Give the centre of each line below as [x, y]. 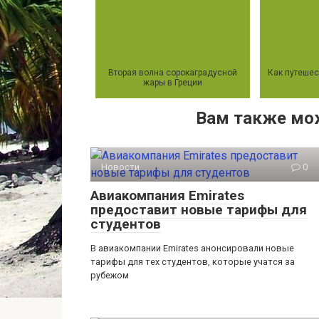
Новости [120, 167]
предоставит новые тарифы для [199, 210]
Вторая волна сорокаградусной [173, 73]
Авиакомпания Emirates [167, 196]
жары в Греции [173, 83]
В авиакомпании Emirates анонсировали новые [192, 249]
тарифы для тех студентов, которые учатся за [193, 262]
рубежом [110, 276]
